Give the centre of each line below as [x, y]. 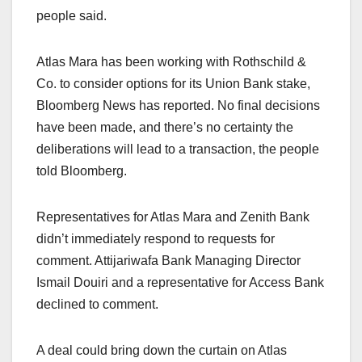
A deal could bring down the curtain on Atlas [162, 350]
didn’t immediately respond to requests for [156, 238]
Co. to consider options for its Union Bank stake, [173, 83]
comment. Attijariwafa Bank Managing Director [168, 260]
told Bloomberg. [82, 170]
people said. [72, 15]
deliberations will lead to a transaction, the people [178, 149]
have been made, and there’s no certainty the [165, 127]
